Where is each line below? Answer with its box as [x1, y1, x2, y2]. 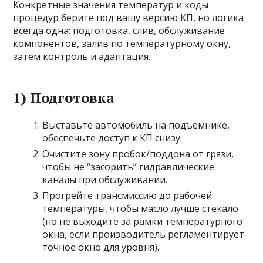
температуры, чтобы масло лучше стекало [42, 202, 239, 215]
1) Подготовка [13, 88, 115, 107]
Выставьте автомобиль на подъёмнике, [42, 119, 230, 132]
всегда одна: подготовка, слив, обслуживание [13, 24, 225, 38]
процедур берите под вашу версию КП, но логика [13, 11, 244, 25]
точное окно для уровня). [42, 241, 160, 254]
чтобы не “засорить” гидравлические [42, 160, 215, 174]
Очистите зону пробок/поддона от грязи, [42, 147, 234, 161]
